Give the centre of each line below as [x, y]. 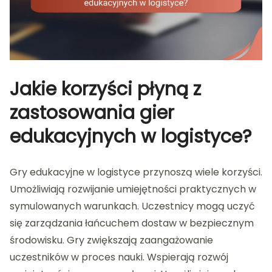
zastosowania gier [92, 113]
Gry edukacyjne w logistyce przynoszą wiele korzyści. [136, 172]
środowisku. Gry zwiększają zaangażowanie [111, 240]
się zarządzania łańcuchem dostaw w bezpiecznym [132, 223]
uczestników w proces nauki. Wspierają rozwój [119, 257]
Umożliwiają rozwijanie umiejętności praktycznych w [133, 189]
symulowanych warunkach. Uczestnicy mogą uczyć [132, 206]
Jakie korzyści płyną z [105, 89]
